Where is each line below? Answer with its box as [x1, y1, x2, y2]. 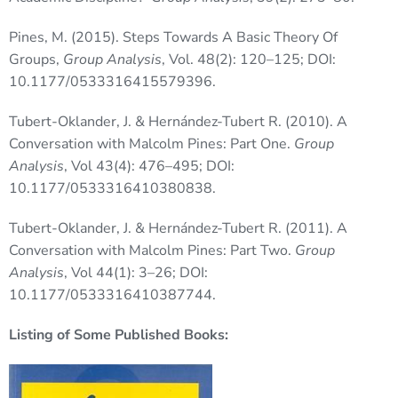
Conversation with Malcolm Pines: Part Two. [9, 241, 295, 261]
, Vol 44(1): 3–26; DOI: [64, 263, 208, 283]
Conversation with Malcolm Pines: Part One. [9, 134, 294, 155]
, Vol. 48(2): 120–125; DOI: [162, 50, 336, 70]
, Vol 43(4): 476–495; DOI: [64, 156, 235, 177]
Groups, [9, 50, 63, 70]
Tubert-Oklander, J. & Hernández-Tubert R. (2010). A [9, 112, 347, 132]
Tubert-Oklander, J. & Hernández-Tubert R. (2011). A [9, 219, 347, 239]
